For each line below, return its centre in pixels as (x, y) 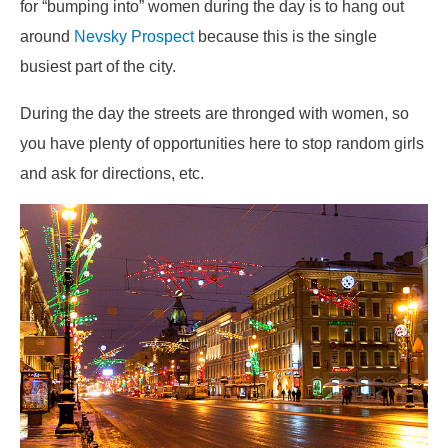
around (47, 36)
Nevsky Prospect (134, 36)
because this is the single (285, 36)
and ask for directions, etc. (112, 172)
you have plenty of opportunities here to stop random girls (222, 142)
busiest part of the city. (98, 66)
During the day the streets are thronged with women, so (214, 112)
